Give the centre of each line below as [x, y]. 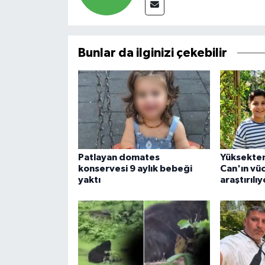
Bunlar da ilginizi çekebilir [152, 53]
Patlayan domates [119, 157]
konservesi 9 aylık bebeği [135, 168]
